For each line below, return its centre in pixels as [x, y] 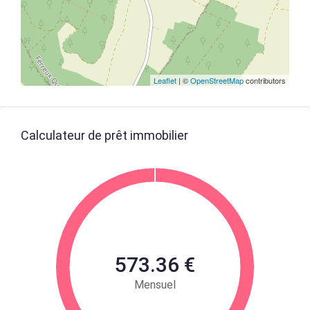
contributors [265, 80]
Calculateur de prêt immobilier [104, 135]
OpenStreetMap [217, 80]
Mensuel [155, 285]
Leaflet [165, 80]
